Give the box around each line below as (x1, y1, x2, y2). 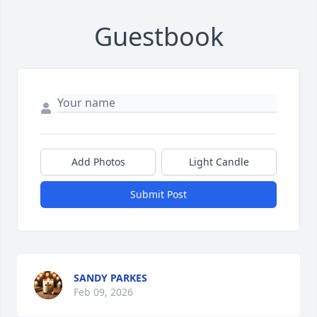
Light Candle (189, 154, 249, 168)
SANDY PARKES (74, 270, 147, 284)
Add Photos (71, 154, 125, 168)
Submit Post (130, 187, 187, 201)
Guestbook (93, 18, 224, 54)
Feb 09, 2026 (74, 284, 133, 299)
